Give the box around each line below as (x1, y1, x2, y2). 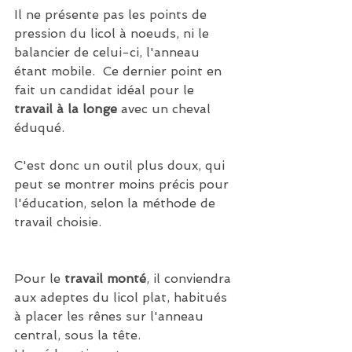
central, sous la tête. (14, 328, 141, 343)
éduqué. (14, 120, 64, 136)
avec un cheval (117, 101, 214, 117)
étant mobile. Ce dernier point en (14, 64, 225, 79)
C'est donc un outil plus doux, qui (14, 158, 229, 174)
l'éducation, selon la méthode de (14, 196, 219, 211)
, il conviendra (146, 271, 235, 287)
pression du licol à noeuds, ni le (14, 26, 213, 42)
